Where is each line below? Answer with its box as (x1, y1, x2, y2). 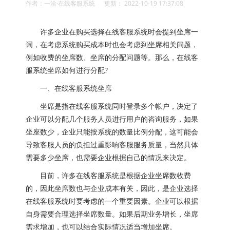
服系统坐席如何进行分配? (26, 65, 108, 75)
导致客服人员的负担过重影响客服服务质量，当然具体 (26, 140, 198, 149)
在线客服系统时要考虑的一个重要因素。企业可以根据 (26, 196, 198, 206)
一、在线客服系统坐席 (26, 83, 112, 93)
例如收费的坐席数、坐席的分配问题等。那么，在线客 (26, 52, 198, 62)
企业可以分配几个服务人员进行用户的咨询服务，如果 (26, 114, 198, 124)
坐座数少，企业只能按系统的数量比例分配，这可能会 (26, 127, 198, 137)
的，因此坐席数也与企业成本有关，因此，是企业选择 (26, 183, 198, 193)
